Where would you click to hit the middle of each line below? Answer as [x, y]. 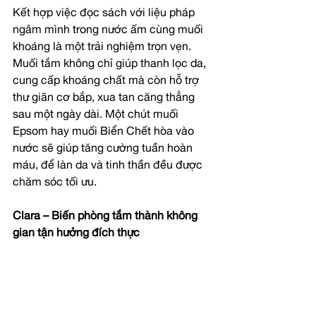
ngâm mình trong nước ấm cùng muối [109, 31]
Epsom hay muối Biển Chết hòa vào [105, 132]
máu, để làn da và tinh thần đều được [109, 166]
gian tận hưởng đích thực [76, 234]
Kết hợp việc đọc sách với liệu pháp [105, 14]
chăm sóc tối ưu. [55, 183]
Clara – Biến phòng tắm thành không [107, 217]
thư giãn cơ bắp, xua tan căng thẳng [105, 98]
